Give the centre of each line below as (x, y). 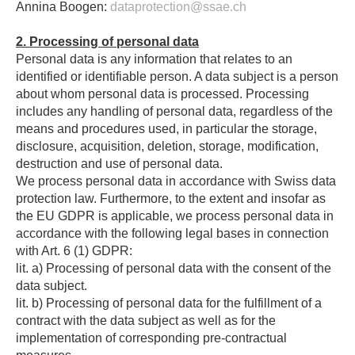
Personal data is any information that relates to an (154, 59)
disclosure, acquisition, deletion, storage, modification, (167, 146)
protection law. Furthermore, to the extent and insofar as (171, 198)
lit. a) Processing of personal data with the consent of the (174, 268)
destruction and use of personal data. (119, 164)
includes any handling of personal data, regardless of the (174, 111)
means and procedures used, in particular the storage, (166, 129)
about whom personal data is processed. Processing (162, 94)
